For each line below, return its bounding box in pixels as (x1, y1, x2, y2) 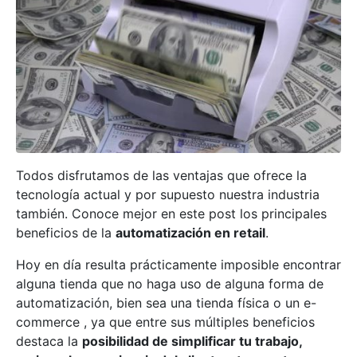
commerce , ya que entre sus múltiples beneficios (16, 314, 315, 331)
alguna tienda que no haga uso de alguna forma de (16, 276, 324, 292)
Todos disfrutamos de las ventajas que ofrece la (16, 167, 307, 184)
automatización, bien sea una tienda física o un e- (16, 295, 316, 312)
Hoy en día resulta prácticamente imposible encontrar (16, 257, 341, 273)
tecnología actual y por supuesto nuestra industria (16, 186, 320, 203)
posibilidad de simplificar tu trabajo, (82, 333, 302, 350)
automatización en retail (116, 225, 265, 241)
